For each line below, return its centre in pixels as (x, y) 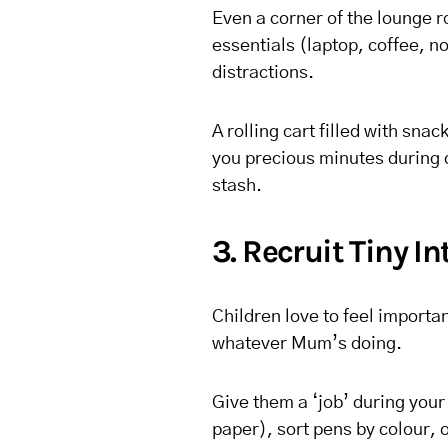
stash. (237, 186)
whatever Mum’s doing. (307, 344)
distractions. (263, 73)
